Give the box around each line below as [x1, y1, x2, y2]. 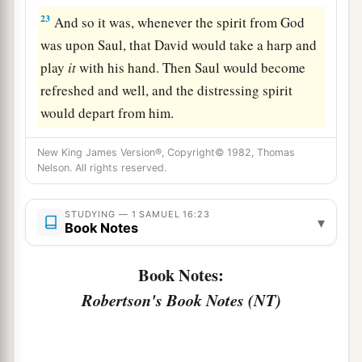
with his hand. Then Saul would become [76, 57, 306, 77]
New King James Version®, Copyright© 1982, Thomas [37, 146, 295, 159]
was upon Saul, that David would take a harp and [40, 35, 318, 54]
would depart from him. [40, 103, 175, 122]
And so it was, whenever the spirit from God [51, 12, 305, 32]
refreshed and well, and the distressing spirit [40, 80, 293, 99]
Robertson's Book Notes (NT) [81, 288, 281, 313]
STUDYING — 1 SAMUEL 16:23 [65, 208, 210, 221]
